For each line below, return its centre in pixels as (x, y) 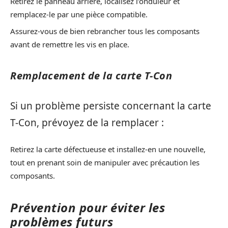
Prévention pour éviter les (88, 208)
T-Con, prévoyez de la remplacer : (87, 122)
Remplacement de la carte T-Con (91, 76)
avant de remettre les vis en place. (70, 45)
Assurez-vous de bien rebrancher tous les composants (105, 31)
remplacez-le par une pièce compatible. (79, 14)
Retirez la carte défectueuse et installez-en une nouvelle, (108, 149)
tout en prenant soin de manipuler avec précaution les (105, 163)
